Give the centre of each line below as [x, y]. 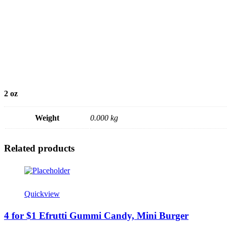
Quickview [42, 194]
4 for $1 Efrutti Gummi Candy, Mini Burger [96, 215]
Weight [47, 118]
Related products [39, 148]
